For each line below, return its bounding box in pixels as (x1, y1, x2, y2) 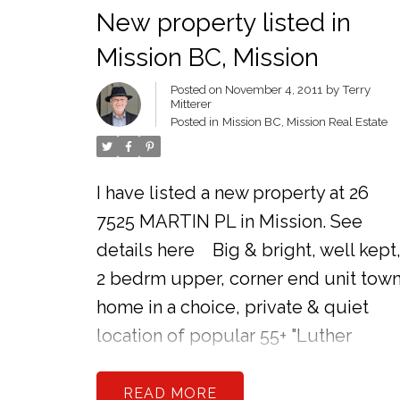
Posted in (170, 113, 219, 129)
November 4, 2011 (224, 81, 322, 96)
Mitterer (170, 96, 212, 111)
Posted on (170, 81, 225, 96)
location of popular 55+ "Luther (96, 324, 352, 346)
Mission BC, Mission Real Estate (221, 113, 387, 129)
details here (96, 238, 195, 261)
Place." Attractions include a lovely (96, 353, 380, 375)
